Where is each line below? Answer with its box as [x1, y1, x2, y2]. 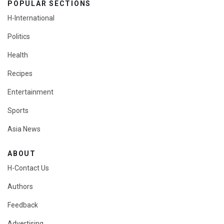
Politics [7, 32, 30, 41]
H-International [7, 14, 54, 22]
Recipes [7, 69, 32, 78]
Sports [7, 106, 28, 115]
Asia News [7, 125, 40, 133]
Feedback [7, 201, 38, 209]
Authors [7, 182, 33, 191]
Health [7, 51, 28, 59]
